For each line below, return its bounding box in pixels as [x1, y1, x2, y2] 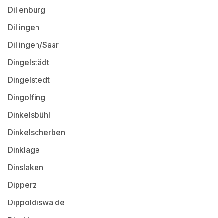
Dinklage [8, 145, 40, 155]
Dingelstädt [8, 57, 49, 67]
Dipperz [8, 180, 37, 190]
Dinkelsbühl [8, 109, 50, 120]
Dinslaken [8, 162, 43, 172]
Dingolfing [8, 92, 45, 102]
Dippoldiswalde [8, 197, 65, 207]
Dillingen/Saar [8, 39, 59, 50]
